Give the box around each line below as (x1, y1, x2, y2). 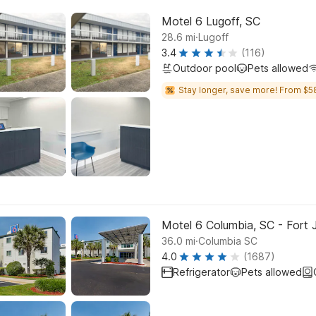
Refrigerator (173, 266, 230, 278)
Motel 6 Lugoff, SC (162, 14, 260, 28)
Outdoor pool (173, 62, 236, 74)
